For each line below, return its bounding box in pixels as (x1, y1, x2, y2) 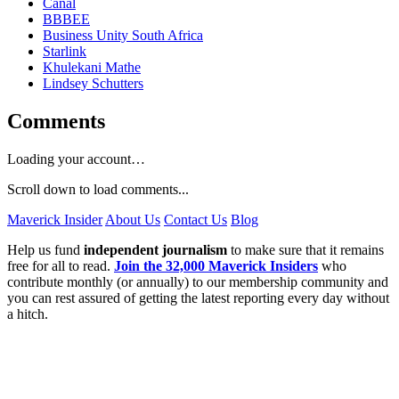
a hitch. (7, 305, 48, 322)
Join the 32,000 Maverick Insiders (114, 257, 318, 273)
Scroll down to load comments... (7, 181, 189, 197)
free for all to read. (7, 257, 114, 273)
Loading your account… (7, 151, 145, 167)
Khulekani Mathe (43, 60, 141, 76)
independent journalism (84, 241, 227, 257)
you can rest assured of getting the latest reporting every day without (7, 289, 389, 305)
